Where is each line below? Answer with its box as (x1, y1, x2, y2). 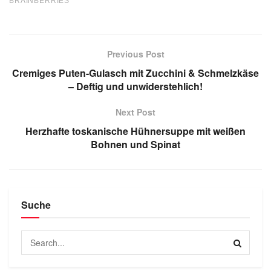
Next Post (116, 106, 155, 119)
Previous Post (106, 48, 165, 60)
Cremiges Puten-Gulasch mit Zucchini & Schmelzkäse (12, 66, 259, 80)
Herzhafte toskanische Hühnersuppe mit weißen (25, 124, 246, 139)
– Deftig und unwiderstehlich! (68, 79, 203, 94)
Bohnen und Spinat (91, 137, 180, 152)
